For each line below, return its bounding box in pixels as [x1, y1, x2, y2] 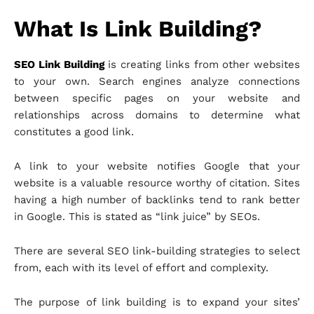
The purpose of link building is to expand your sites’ [14, 296, 300, 309]
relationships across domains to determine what [14, 109, 300, 122]
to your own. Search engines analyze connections [14, 75, 300, 88]
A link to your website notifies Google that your [14, 160, 300, 173]
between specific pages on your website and [14, 92, 300, 105]
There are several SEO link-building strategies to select [14, 245, 300, 258]
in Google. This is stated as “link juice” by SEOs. [14, 210, 260, 224]
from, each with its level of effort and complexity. [14, 261, 268, 275]
